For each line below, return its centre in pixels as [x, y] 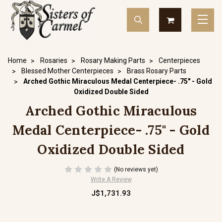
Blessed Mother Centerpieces [67, 71]
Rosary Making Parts [113, 60]
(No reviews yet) [136, 169]
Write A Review [111, 179]
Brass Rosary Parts [157, 71]
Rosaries [54, 60]
